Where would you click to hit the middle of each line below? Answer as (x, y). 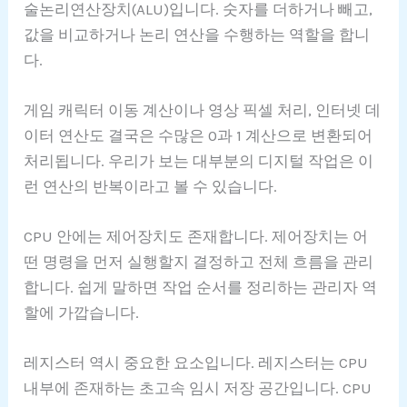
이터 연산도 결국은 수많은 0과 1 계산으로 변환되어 (199, 136)
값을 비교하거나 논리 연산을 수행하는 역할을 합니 (197, 34)
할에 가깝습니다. (82, 313)
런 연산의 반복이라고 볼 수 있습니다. (151, 187)
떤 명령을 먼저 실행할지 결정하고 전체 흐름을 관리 (199, 262)
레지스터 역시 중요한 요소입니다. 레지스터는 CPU (196, 363)
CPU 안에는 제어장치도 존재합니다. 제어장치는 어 (196, 237)
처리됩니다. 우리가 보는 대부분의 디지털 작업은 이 (199, 161)
